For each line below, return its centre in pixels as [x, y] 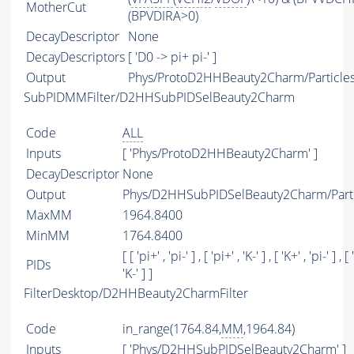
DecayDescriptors [75, 57]
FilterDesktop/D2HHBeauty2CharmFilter [136, 294]
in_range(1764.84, [172, 329]
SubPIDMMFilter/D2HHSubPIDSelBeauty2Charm [159, 98]
